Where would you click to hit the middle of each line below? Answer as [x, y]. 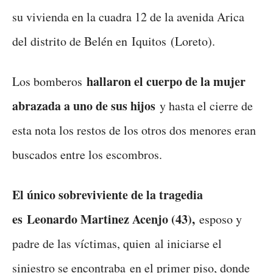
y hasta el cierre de [204, 106]
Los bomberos [49, 82]
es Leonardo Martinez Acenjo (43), [104, 219]
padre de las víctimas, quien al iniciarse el [117, 244]
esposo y [218, 219]
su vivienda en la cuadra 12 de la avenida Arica [128, 17]
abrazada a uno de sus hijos [84, 106]
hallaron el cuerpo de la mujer [166, 82]
